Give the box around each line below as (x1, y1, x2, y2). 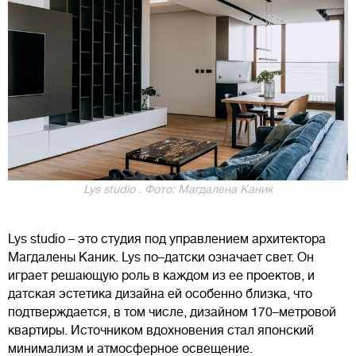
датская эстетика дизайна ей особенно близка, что (8, 286, 312, 301)
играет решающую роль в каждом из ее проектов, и (8, 268, 315, 283)
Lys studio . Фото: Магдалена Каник (83, 182, 273, 195)
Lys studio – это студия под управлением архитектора (8, 231, 326, 246)
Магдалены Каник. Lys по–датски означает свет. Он (8, 250, 314, 265)
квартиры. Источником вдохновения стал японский (8, 323, 314, 338)
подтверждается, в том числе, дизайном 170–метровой (8, 304, 336, 319)
